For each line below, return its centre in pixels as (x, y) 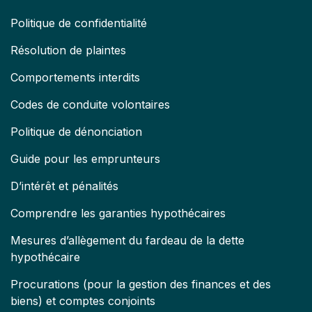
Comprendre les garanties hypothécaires (118, 213)
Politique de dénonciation (76, 132)
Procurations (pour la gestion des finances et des (141, 284)
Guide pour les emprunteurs (85, 159)
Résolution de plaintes (68, 50)
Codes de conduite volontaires (90, 104)
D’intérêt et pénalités (64, 186)
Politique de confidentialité (79, 23)
